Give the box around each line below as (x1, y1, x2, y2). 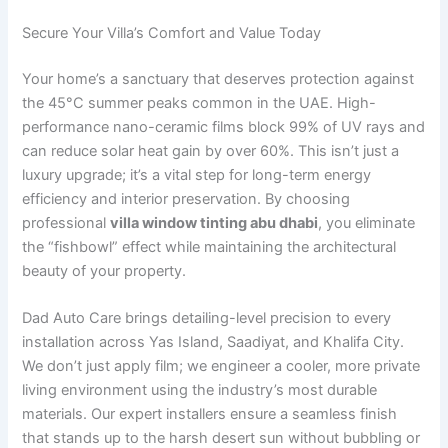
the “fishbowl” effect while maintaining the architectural (22, 237, 397, 256)
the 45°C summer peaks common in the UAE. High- (22, 93, 377, 112)
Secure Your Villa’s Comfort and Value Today (22, 23, 322, 42)
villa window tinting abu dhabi (110, 213, 319, 232)
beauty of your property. (22, 261, 187, 280)
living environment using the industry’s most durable (22, 381, 378, 400)
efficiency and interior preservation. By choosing (22, 189, 351, 208)
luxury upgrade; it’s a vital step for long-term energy (22, 165, 372, 184)
